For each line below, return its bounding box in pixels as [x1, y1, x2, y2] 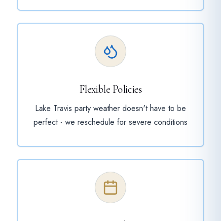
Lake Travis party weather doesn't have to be [35, 103, 186, 114]
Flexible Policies [79, 83, 142, 96]
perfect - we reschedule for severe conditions [34, 116, 187, 128]
